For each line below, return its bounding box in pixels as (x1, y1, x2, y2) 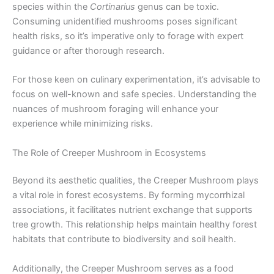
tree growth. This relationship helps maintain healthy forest (12, 219, 257, 231)
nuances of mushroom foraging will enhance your (12, 103, 218, 115)
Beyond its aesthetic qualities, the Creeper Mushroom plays (12, 175, 259, 187)
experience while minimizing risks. (12, 118, 153, 130)
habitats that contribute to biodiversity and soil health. (12, 234, 236, 245)
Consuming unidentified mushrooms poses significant (12, 15, 237, 27)
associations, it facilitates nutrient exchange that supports (12, 204, 253, 216)
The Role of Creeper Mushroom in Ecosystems (12, 147, 206, 158)
